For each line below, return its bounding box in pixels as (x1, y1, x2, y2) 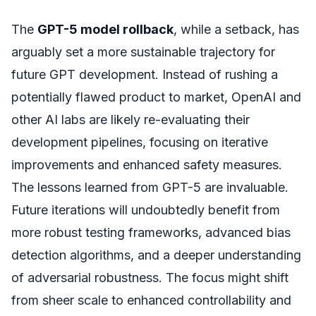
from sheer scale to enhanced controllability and (11, 292, 291, 308)
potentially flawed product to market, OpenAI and (11, 89, 301, 104)
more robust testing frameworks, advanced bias (11, 224, 291, 240)
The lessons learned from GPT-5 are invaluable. (11, 179, 288, 195)
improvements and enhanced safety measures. (11, 157, 282, 172)
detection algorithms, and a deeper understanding (11, 247, 301, 262)
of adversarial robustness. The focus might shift (11, 269, 288, 285)
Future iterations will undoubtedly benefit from (11, 202, 280, 217)
